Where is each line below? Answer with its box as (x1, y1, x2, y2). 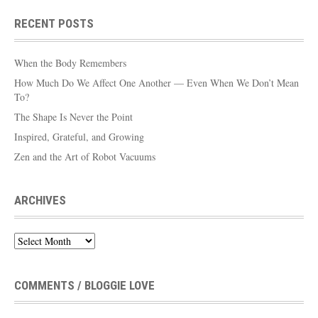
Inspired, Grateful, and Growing (14, 129, 144, 143)
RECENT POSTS (14, 16, 94, 31)
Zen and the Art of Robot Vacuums (14, 149, 155, 163)
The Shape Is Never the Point (14, 109, 133, 124)
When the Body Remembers (14, 55, 126, 70)
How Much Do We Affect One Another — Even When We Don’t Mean (14, 75, 299, 89)
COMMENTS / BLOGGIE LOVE (14, 278, 155, 292)
